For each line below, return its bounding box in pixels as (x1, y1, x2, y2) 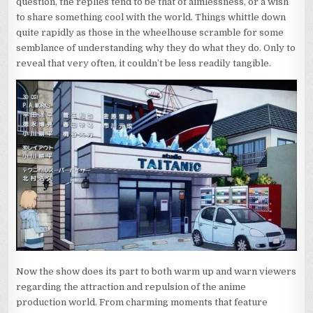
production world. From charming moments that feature (16, 297, 268, 308)
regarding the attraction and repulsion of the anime (16, 282, 247, 293)
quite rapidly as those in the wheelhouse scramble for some (16, 27, 284, 38)
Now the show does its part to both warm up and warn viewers (16, 266, 297, 277)
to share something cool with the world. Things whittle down (16, 12, 286, 23)
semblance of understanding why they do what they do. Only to (16, 43, 296, 54)
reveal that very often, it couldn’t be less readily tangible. (16, 58, 272, 69)
